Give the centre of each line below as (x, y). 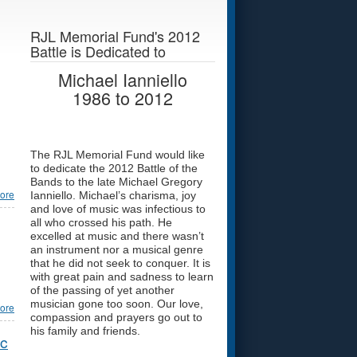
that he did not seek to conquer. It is (120, 263)
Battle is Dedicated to (98, 51)
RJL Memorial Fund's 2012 (115, 36)
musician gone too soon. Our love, (117, 304)
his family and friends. (85, 331)
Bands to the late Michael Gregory (116, 182)
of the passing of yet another (102, 290)
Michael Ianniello (123, 79)
